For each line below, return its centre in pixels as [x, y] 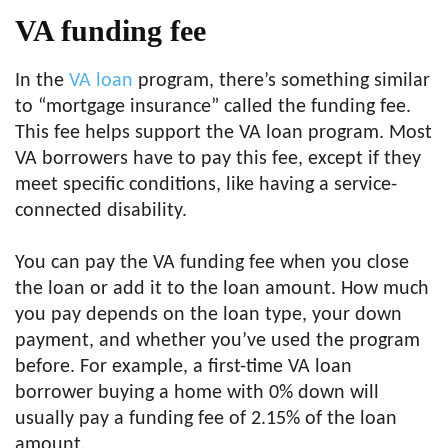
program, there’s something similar [281, 81]
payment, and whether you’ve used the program [217, 341]
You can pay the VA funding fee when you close [212, 263]
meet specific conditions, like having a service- [206, 185]
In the [42, 81]
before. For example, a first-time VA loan [183, 367]
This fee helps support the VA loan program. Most [223, 133]
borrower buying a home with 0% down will [197, 393]
